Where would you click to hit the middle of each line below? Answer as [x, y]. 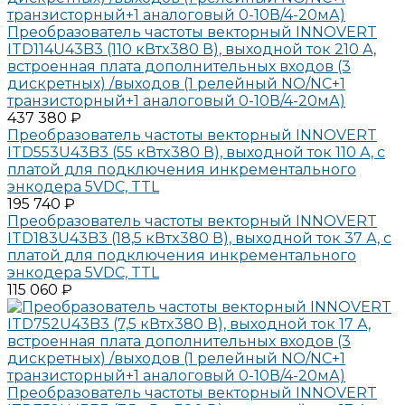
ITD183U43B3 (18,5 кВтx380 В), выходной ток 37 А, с [199, 238]
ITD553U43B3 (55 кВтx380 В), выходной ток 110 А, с [196, 152]
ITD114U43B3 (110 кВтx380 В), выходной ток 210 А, [192, 49]
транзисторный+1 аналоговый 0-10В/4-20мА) [176, 100]
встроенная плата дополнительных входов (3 [179, 66]
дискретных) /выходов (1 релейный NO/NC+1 [176, 83]
